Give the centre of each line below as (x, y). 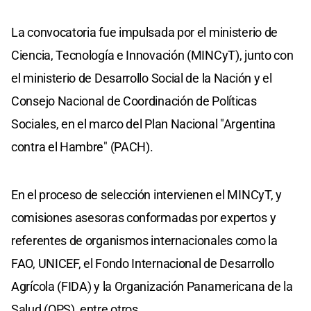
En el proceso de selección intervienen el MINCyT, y (146, 194)
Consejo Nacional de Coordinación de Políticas (134, 101)
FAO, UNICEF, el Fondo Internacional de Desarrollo (143, 263)
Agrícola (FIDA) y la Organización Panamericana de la (152, 286)
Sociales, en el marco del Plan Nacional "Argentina (144, 124)
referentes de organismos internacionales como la (144, 240)
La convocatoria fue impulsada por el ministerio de (145, 32)
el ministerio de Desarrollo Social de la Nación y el (142, 78)
